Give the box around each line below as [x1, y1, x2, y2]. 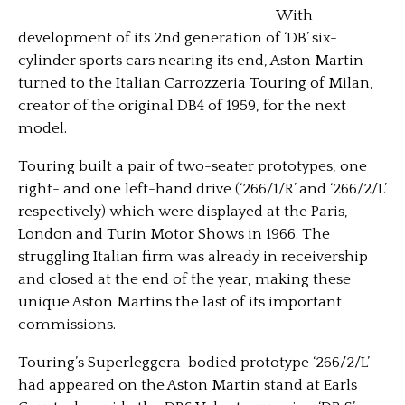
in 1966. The [244, 226, 330, 242]
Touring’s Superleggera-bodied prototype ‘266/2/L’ [18, 354, 369, 371]
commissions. [18, 316, 116, 333]
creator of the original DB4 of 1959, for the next [18, 98, 346, 114]
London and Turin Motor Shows [18, 226, 244, 242]
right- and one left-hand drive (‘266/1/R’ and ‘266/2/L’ [18, 181, 386, 197]
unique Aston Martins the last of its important [18, 294, 342, 310]
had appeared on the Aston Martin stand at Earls [18, 377, 357, 393]
